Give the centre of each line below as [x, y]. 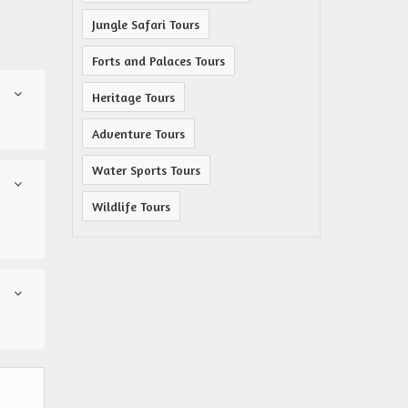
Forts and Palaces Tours [158, 61]
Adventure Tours [138, 133]
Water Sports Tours [146, 170]
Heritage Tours [133, 97]
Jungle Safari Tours [146, 24]
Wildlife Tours [131, 206]
